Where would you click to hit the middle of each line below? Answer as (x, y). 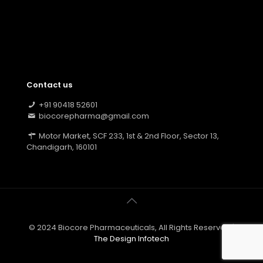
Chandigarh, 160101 (62, 147)
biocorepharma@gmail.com (93, 116)
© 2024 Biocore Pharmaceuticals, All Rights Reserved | (131, 228)
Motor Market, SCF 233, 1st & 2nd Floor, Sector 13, (128, 136)
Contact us (49, 85)
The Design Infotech (131, 239)
